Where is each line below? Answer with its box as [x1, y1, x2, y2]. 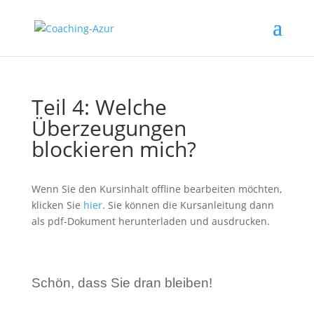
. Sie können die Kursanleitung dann [102, 198, 274, 212]
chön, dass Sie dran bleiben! [40, 275, 212, 290]
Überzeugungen [31, 114, 186, 142]
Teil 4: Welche [31, 93, 167, 121]
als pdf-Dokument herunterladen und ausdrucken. [31, 214, 270, 228]
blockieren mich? [31, 135, 196, 163]
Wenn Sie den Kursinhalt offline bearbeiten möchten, [31, 182, 282, 196]
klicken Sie [31, 198, 83, 212]
